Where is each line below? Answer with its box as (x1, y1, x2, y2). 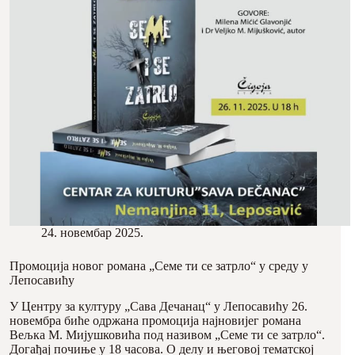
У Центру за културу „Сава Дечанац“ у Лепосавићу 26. (10, 300, 307, 313)
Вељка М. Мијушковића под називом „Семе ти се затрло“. (10, 328, 325, 342)
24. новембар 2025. (41, 226, 143, 240)
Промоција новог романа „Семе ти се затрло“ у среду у (10, 259, 308, 273)
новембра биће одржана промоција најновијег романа (10, 314, 301, 327)
